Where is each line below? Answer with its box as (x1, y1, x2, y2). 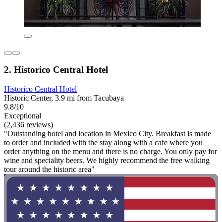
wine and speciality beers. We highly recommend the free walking (4, 156, 210, 165)
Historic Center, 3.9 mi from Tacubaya (4, 93, 124, 102)
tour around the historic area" (4, 165, 95, 173)
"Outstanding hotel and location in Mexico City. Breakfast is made (4, 129, 211, 138)
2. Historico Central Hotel (4, 64, 108, 75)
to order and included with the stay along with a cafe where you (4, 138, 203, 147)
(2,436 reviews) (4, 120, 53, 129)
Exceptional (4, 111, 41, 120)
